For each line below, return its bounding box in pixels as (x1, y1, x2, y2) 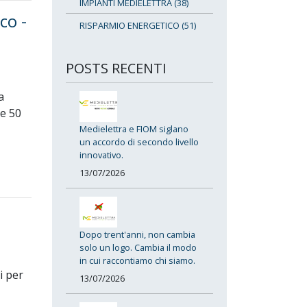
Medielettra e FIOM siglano (79, 122, 188, 135)
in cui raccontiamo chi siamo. (79, 254, 195, 267)
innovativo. (79, 148, 123, 161)
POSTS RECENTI (66, 58, 167, 77)
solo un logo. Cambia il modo (79, 241, 197, 254)
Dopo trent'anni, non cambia (79, 228, 195, 241)
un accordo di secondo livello (79, 135, 199, 148)
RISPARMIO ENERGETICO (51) (79, 19, 196, 32)
